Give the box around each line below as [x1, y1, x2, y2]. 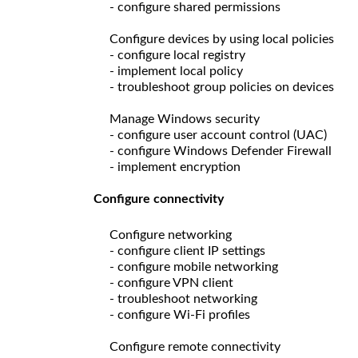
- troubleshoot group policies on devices [109, 80, 334, 93]
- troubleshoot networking [109, 292, 257, 305]
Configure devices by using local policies [109, 32, 334, 46]
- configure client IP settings [109, 244, 265, 257]
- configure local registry [109, 48, 245, 62]
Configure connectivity [93, 192, 224, 205]
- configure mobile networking [109, 260, 278, 273]
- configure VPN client [109, 276, 233, 289]
